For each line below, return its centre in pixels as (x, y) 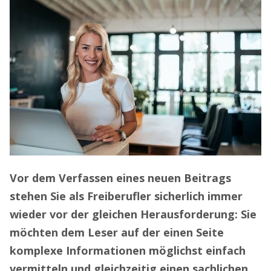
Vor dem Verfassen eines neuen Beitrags (120, 178)
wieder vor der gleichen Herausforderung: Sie (133, 214)
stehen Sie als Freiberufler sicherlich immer (126, 196)
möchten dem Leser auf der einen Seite (117, 232)
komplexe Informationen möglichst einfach (128, 250)
